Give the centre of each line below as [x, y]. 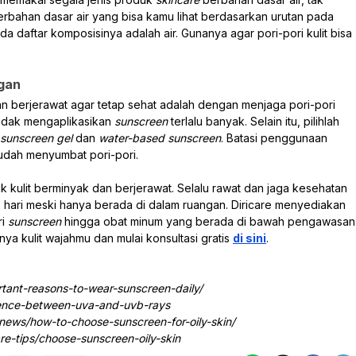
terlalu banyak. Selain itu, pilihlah [255, 121]
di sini [250, 238]
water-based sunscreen [160, 137]
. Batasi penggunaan [274, 137]
